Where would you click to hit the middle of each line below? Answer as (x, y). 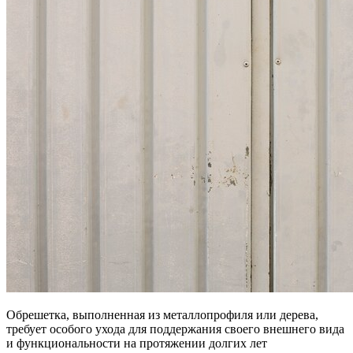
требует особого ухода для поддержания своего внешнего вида (175, 329)
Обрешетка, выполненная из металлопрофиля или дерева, (162, 314)
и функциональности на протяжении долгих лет (137, 343)
